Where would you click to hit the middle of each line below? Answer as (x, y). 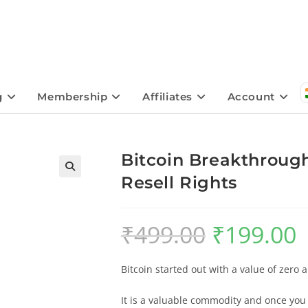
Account (251, 97)
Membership (73, 97)
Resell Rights (179, 183)
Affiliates (167, 97)
